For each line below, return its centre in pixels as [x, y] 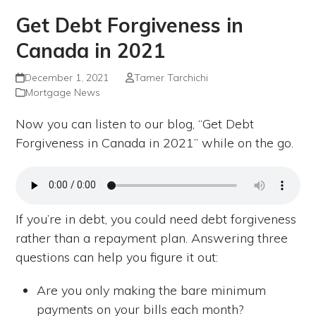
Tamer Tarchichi [171, 77]
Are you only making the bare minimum [152, 290]
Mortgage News [63, 92]
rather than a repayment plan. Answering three [152, 238]
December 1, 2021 [66, 77]
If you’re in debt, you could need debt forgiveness [156, 219]
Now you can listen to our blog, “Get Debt [135, 123]
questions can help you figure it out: [117, 257]
